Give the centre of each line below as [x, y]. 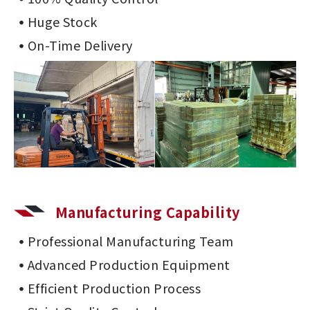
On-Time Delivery [80, 45]
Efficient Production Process [115, 288]
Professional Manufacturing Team [131, 241]
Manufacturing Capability [148, 212]
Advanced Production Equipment [129, 265]
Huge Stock [63, 21]
